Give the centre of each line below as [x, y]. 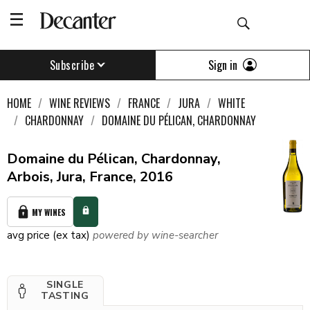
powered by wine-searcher [155, 235]
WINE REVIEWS [80, 103]
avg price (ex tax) [48, 235]
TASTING [65, 296]
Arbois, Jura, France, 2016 [90, 177]
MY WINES [49, 212]
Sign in [223, 65]
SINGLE [65, 285]
